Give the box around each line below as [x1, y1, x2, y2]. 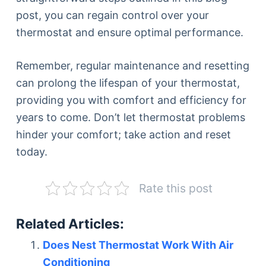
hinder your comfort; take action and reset [15, 128, 231, 141]
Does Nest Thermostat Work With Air [42, 238, 233, 251]
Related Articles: [15, 215, 124, 232]
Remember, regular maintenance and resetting [15, 59, 249, 72]
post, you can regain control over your [15, 8, 209, 21]
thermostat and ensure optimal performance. [15, 26, 243, 39]
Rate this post [139, 180, 213, 195]
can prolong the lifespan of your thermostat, [15, 76, 240, 89]
